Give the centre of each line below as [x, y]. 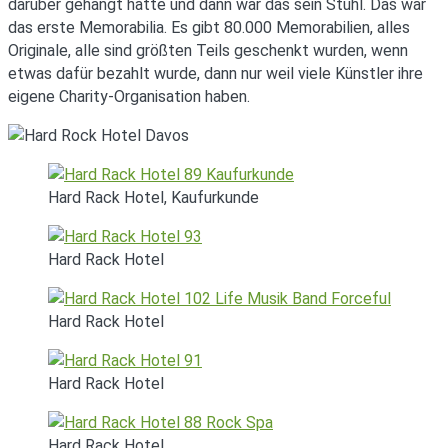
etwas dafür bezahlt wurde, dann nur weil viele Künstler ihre [215, 74]
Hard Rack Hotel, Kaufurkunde [153, 198]
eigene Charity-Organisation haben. [129, 97]
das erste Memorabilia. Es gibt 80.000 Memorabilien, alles [209, 28]
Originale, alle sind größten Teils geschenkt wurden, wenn [208, 51]
